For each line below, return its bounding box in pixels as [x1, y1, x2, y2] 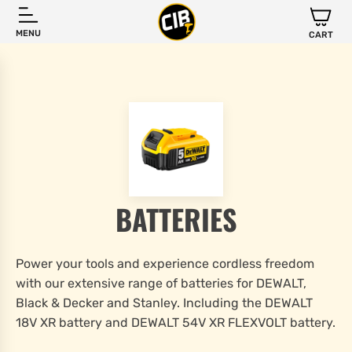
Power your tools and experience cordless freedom [16, 256, 314, 271]
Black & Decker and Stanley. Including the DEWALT [16, 295, 313, 310]
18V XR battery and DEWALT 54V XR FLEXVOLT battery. [16, 315, 335, 330]
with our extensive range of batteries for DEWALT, [16, 276, 306, 291]
